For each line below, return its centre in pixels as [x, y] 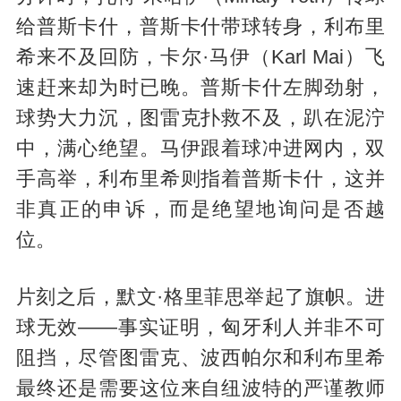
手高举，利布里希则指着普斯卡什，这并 [200, 179]
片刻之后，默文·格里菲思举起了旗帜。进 [200, 297]
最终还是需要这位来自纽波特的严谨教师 [200, 388]
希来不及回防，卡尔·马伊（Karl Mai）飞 [200, 58]
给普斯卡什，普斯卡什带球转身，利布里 [200, 27]
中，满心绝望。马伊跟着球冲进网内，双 [200, 149]
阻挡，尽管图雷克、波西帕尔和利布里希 [200, 358]
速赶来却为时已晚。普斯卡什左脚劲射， [200, 88]
